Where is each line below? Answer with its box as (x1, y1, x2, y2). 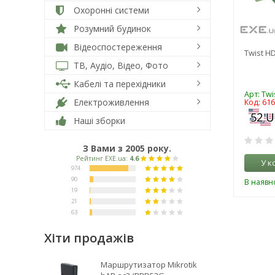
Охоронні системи (71, 4, 149, 16)
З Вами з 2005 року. (83, 142, 172, 154)
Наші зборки (71, 115, 125, 126)
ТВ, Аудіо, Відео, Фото (71, 60, 168, 71)
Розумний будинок (71, 23, 151, 34)
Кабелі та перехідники (71, 78, 166, 90)
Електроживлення (71, 96, 149, 108)
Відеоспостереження (71, 41, 162, 53)
